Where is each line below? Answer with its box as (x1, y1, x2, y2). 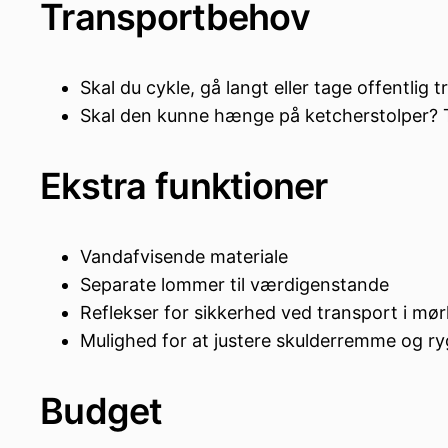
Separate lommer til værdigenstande (80, 274, 389, 296)
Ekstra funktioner (40, 164, 328, 209)
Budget (40, 389, 163, 434)
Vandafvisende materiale (80, 246, 288, 268)
